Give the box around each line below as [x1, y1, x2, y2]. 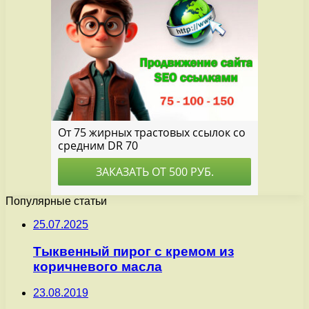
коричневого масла [33, 259, 162, 274]
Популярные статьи [6, 195, 107, 207]
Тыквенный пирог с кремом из [33, 243, 234, 259]
